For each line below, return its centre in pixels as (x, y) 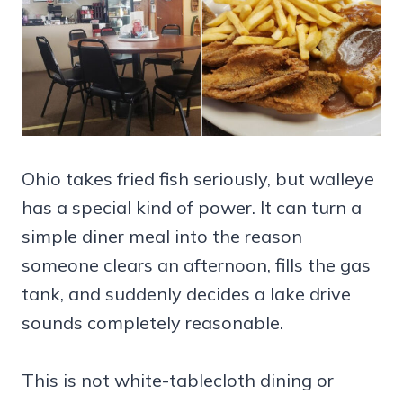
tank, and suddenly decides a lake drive (186, 293)
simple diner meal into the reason (162, 236)
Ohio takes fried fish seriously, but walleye (198, 178)
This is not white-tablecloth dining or (178, 380)
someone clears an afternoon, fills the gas (196, 264)
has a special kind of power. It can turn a (192, 207)
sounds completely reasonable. (152, 322)
